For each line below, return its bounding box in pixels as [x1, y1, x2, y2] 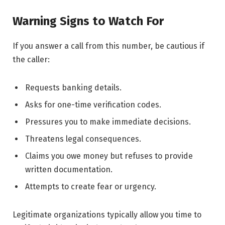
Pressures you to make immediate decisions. [25, 117, 191, 127]
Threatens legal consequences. [25, 134, 141, 144]
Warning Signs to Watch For [13, 14, 164, 28]
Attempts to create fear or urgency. [25, 181, 156, 191]
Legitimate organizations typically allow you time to [13, 209, 201, 219]
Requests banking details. [25, 82, 122, 92]
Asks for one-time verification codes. [25, 99, 161, 109]
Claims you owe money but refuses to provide [25, 151, 193, 161]
